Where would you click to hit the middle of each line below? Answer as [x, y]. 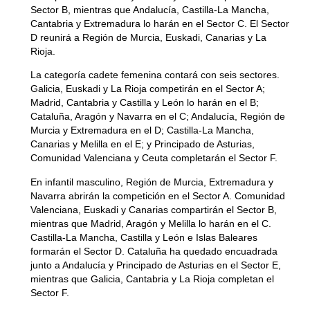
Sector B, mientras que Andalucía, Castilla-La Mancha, [149, 9]
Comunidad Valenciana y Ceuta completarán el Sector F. [154, 158]
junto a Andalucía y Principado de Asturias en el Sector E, [155, 265]
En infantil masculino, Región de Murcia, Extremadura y [152, 182]
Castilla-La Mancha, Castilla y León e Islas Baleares [144, 237]
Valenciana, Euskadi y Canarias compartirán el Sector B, [153, 209]
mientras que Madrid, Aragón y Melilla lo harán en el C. [151, 223]
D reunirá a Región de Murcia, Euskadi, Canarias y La [148, 37]
